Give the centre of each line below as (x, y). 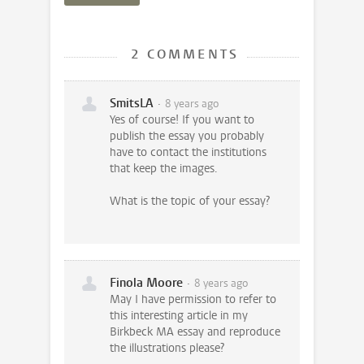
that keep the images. (163, 169)
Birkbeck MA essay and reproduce (195, 332)
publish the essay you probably (186, 136)
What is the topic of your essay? (189, 201)
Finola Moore (146, 283)
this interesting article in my (178, 316)
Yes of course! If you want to (182, 120)
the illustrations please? (167, 349)
